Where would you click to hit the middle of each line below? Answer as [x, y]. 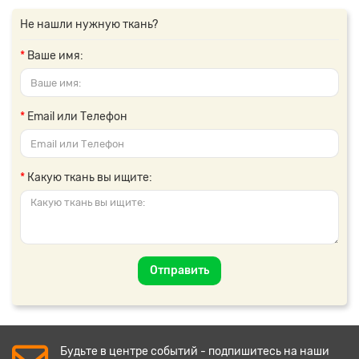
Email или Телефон [77, 117]
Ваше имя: [55, 56]
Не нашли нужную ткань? [89, 24]
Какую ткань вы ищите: [90, 177]
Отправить [179, 270]
